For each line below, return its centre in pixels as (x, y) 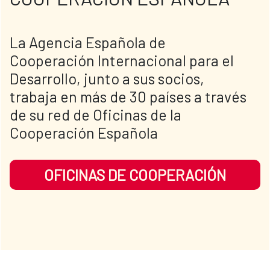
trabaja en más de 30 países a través (128, 97)
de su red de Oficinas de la (96, 115)
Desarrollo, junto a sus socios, (107, 79)
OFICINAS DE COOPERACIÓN (135, 175)
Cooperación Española (84, 133)
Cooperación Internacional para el (122, 61)
